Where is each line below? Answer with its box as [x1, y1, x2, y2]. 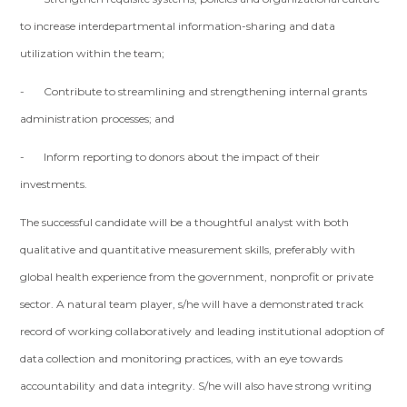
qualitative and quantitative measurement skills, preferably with [20, 243, 356, 256]
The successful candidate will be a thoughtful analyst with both [20, 215, 350, 229]
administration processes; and [20, 112, 175, 125]
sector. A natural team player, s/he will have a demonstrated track [20, 297, 364, 311]
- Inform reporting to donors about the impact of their [20, 150, 321, 164]
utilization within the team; [20, 46, 165, 60]
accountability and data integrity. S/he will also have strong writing [20, 379, 372, 392]
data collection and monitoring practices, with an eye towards [20, 352, 343, 365]
